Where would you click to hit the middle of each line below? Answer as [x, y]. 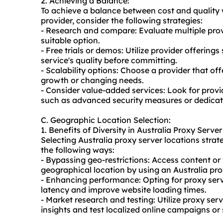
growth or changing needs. [92, 80]
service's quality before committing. [109, 60]
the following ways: [78, 150]
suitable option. [70, 41]
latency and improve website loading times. [124, 190]
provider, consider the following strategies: [122, 21]
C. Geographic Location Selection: [106, 120]
